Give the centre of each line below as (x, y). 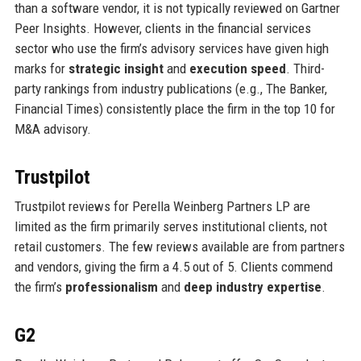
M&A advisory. (52, 129)
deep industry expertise (252, 287)
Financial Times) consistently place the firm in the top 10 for (174, 109)
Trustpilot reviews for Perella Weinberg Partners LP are (162, 207)
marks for (41, 69)
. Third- (305, 69)
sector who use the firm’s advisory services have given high (171, 49)
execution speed (237, 69)
